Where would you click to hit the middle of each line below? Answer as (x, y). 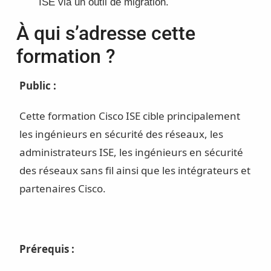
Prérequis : (47, 249)
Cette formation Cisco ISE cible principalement (129, 116)
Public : (38, 86)
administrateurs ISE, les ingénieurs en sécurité (131, 152)
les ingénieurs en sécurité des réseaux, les (121, 134)
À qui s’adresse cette (106, 34)
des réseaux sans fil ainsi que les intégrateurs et (135, 171)
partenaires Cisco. (62, 189)
